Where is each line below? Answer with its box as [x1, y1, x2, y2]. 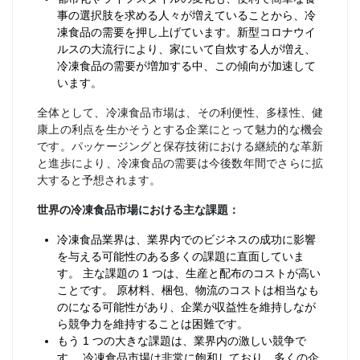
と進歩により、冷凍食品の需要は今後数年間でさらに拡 [37, 157, 323, 170]
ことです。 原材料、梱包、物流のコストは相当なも [57, 284, 319, 297]
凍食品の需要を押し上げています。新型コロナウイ [57, 26, 316, 39]
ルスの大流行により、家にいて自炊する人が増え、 [57, 43, 316, 55]
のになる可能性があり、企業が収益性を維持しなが [57, 301, 316, 313]
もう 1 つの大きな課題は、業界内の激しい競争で [57, 334, 306, 347]
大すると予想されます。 [37, 174, 161, 186]
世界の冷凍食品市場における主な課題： [37, 203, 239, 216]
